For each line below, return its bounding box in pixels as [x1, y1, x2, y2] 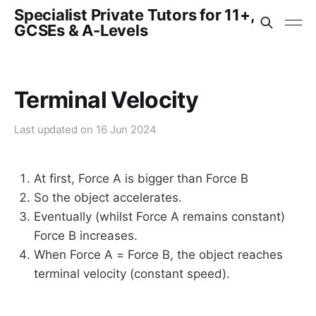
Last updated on [14, 123, 96, 136]
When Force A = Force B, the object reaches [34, 248, 283, 262]
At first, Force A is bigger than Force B [34, 171, 248, 186]
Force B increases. [34, 229, 138, 243]
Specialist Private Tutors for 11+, [14, 6, 255, 24]
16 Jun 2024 [95, 123, 157, 136]
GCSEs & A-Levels [14, 21, 148, 39]
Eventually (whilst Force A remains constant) [34, 209, 285, 224]
